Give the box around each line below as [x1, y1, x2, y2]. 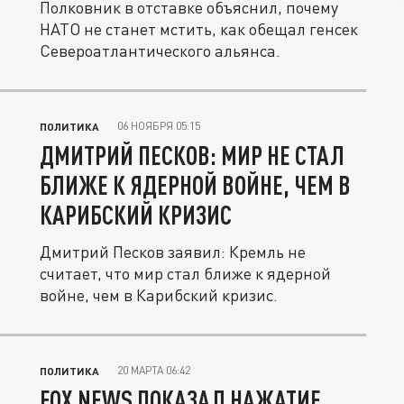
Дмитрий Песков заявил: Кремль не [40, 242, 306, 262]
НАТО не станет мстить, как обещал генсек [40, 19, 358, 39]
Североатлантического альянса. [40, 41, 280, 60]
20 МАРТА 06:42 [117, 363, 190, 377]
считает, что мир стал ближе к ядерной [40, 263, 331, 283]
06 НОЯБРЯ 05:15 [117, 119, 200, 133]
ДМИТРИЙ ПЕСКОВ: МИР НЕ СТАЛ [40, 140, 344, 170]
